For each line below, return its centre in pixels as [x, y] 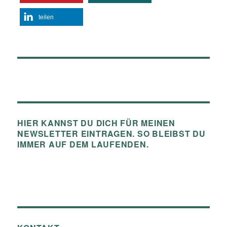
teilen [46, 17]
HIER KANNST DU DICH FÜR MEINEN [96, 123]
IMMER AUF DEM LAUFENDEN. [83, 144]
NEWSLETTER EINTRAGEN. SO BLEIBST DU [111, 134]
